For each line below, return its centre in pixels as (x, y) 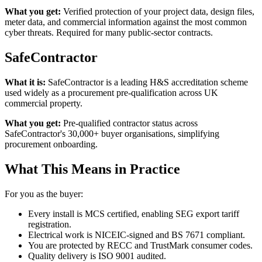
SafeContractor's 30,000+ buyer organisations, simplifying (112, 134)
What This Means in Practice (92, 169)
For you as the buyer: (44, 194)
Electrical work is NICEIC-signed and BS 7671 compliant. (137, 235)
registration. (50, 224)
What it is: (25, 82)
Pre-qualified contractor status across (129, 123)
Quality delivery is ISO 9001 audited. (97, 256)
